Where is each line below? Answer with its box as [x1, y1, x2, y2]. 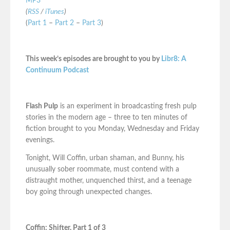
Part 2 [55, 20, 74, 27]
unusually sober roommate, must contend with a [26, 166, 179, 174]
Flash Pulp [26, 103, 58, 110]
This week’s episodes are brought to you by [26, 55, 161, 63]
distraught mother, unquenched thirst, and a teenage [26, 177, 191, 185]
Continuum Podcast [26, 67, 89, 74]
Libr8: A [161, 55, 186, 63]
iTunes [45, 8, 64, 16]
